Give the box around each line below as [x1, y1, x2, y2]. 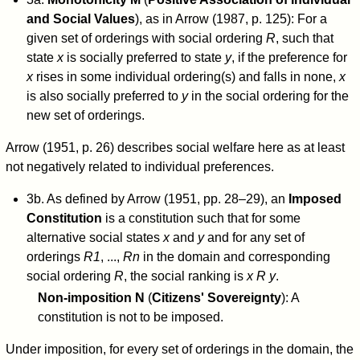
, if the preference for [231, 50, 347, 64]
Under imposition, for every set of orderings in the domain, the [6, 342, 354, 357]
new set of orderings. [26, 108, 145, 122]
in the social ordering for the [187, 88, 349, 103]
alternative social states [26, 230, 163, 244]
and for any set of [203, 230, 305, 244]
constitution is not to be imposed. [38, 310, 224, 325]
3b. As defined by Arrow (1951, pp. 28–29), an [26, 191, 288, 206]
